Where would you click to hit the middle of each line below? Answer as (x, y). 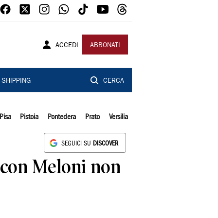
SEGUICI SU (77, 144)
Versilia (118, 117)
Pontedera (62, 117)
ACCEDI (67, 46)
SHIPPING (16, 81)
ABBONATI (105, 46)
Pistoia (29, 117)
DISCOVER (106, 144)
